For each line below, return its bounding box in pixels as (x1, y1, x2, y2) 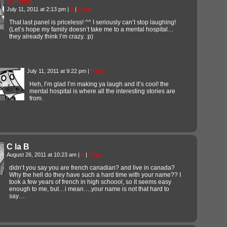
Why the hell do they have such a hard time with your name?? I (9, 171, 181, 178)
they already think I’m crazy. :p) (9, 32, 93, 40)
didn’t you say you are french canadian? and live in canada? (9, 164, 175, 171)
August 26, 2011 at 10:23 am (7, 151, 78, 158)
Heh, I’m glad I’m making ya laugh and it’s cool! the (29, 80, 169, 88)
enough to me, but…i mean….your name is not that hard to (9, 185, 169, 193)
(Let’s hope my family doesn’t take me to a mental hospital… (9, 25, 174, 33)
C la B (7, 142, 29, 151)
